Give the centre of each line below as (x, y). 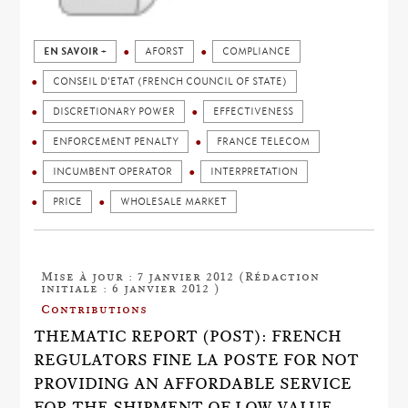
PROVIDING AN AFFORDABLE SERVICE (193, 383)
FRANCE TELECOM (264, 142)
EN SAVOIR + (76, 51)
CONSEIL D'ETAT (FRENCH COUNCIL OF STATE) (170, 82)
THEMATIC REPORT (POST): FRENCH (188, 336)
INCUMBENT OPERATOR (113, 172)
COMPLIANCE (257, 51)
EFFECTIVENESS (254, 112)
